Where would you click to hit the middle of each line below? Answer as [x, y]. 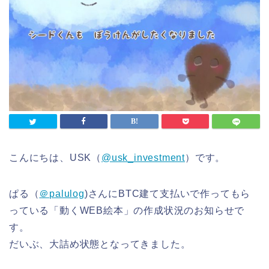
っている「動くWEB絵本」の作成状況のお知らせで [127, 210]
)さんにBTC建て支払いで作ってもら [168, 193]
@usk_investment [144, 157]
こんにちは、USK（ [56, 157]
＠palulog [62, 193]
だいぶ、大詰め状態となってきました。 [100, 244]
